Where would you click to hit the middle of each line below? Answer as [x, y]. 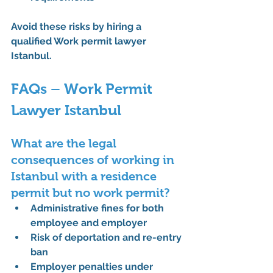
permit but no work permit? [90, 193]
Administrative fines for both [98, 208]
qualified [32, 41]
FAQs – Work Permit [83, 89]
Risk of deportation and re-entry [107, 238]
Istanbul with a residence [85, 176]
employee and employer [89, 223]
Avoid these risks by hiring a [77, 27]
